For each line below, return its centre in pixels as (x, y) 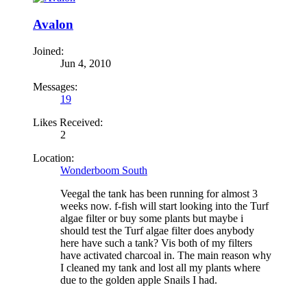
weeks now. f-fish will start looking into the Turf (164, 206)
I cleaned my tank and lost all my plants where (160, 267)
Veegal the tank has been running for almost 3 (159, 193)
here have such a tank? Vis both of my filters (156, 243)
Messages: (55, 86)
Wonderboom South (104, 170)
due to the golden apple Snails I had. (139, 280)
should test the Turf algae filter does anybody (157, 230)
